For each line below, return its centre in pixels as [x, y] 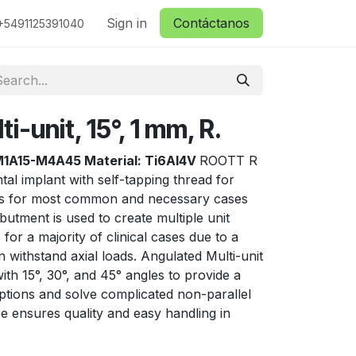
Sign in [127, 23]
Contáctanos [211, 23]
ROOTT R [228, 161]
